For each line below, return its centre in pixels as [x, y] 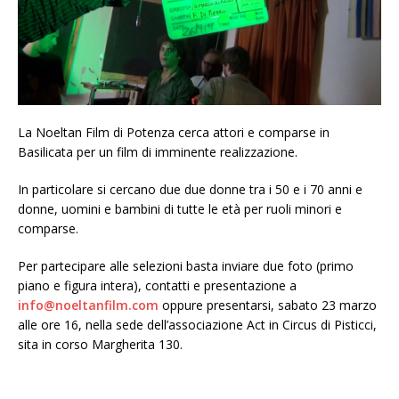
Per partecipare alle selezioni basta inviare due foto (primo [186, 266]
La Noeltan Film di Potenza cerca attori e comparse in [174, 133]
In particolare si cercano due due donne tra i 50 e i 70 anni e [190, 190]
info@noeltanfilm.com [88, 305]
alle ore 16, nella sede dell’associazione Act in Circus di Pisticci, [197, 325]
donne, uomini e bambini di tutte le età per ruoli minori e [180, 209]
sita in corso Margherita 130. [100, 345]
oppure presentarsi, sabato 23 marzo [268, 305]
